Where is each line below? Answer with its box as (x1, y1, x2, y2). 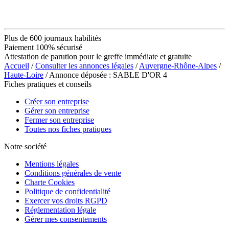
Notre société (4, 142, 47, 151)
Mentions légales (25, 159, 79, 168)
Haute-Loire (4, 70, 43, 79)
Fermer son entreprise (25, 115, 94, 124)
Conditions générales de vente (25, 168, 121, 177)
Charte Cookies (25, 177, 75, 187)
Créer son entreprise (25, 97, 89, 106)
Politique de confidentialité (25, 187, 110, 196)
